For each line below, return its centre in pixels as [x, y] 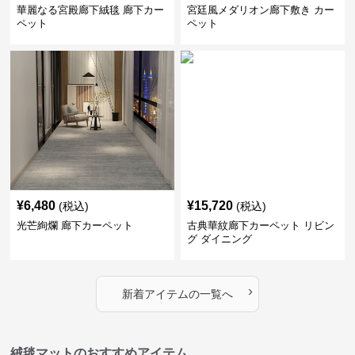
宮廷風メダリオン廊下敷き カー [260, 10]
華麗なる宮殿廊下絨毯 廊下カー [91, 10]
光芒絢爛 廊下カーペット [75, 226]
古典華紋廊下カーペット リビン [260, 226]
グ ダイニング [219, 239]
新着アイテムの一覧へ [177, 294]
